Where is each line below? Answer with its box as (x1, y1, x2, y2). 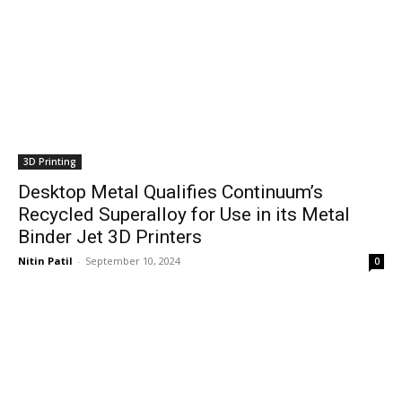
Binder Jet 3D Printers (18, 226, 202, 248)
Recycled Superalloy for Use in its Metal (18, 204, 350, 225)
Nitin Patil (18, 254, 73, 267)
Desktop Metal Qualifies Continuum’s (18, 181, 323, 203)
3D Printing (23, 155, 76, 168)
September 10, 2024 (85, 254, 180, 267)
